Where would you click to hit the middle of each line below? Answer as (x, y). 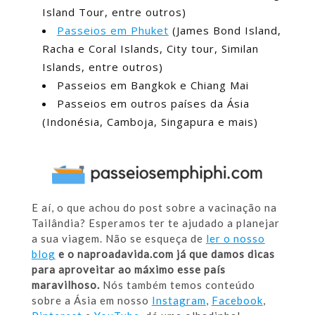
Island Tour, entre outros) (114, 12)
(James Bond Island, (225, 31)
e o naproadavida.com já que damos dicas (165, 254)
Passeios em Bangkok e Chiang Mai (153, 85)
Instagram (179, 301)
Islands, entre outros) (102, 67)
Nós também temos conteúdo (179, 285)
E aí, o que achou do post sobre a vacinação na (154, 208)
